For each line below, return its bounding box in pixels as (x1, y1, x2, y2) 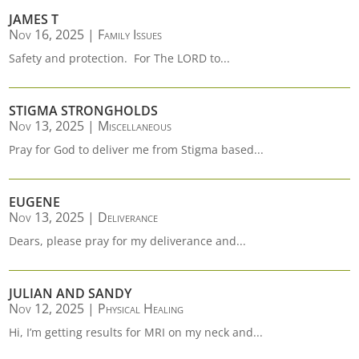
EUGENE (9, 193, 61, 211)
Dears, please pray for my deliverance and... (9, 233, 247, 248)
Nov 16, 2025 (9, 26, 85, 43)
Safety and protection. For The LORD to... (9, 50, 231, 66)
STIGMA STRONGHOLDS (9, 102, 159, 119)
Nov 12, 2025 (9, 300, 85, 317)
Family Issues (98, 26, 163, 43)
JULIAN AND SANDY (9, 284, 132, 302)
